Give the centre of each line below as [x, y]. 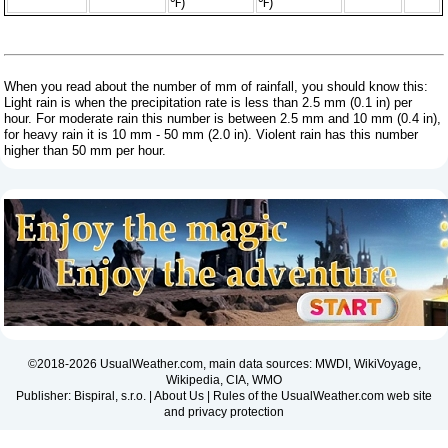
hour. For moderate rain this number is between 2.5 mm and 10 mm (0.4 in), [223, 118]
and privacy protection [224, 411]
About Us [179, 395]
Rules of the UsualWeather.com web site [322, 395]
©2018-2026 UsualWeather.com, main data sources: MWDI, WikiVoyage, [224, 363]
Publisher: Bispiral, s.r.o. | [85, 395]
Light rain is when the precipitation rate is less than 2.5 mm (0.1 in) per [208, 102]
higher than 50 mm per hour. [85, 150]
